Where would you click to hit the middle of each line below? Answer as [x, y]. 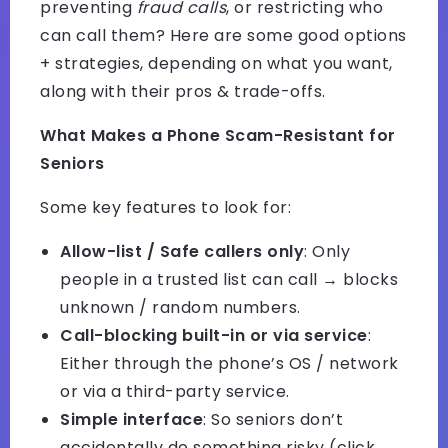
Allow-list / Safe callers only [182, 252]
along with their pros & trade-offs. [183, 92]
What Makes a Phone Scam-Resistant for [218, 136]
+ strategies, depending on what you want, [216, 64]
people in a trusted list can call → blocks [229, 280]
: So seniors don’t [273, 420]
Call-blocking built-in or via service [214, 336]
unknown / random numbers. [180, 308]
